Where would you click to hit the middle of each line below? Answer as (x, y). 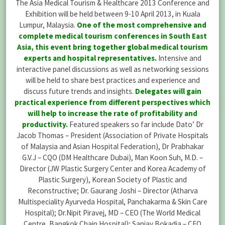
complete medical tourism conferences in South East (113, 36)
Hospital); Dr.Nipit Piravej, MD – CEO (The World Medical (113, 212)
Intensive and (179, 58)
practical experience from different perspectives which (113, 102)
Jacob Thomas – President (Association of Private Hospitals (113, 135)
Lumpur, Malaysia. (48, 25)
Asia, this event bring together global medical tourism (113, 47)
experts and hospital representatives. (90, 58)
